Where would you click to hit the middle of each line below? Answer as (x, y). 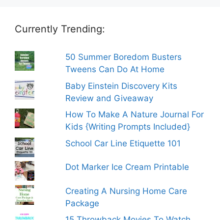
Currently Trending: (60, 29)
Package (82, 203)
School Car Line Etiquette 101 (123, 143)
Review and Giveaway (110, 98)
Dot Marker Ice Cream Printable (127, 167)
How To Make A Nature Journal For (135, 115)
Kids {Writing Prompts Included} (128, 127)
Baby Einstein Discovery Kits (122, 86)
